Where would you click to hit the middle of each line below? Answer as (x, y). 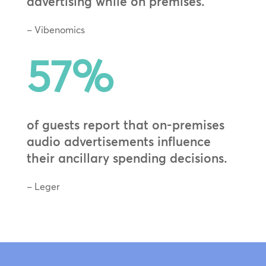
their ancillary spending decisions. (127, 158)
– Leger (43, 186)
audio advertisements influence (118, 141)
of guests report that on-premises (125, 124)
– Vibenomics (56, 29)
